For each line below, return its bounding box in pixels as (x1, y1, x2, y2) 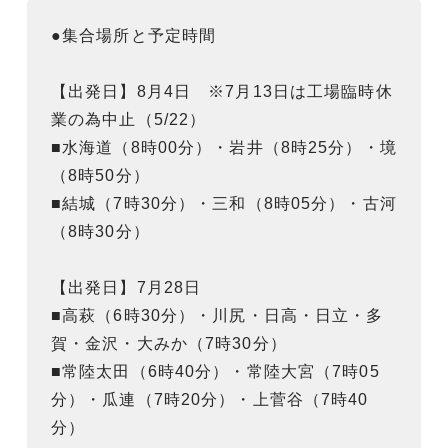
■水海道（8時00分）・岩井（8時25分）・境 (51, 138, 397, 156)
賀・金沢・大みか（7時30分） (51, 334, 287, 352)
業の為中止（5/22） (51, 110, 207, 128)
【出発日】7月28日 (51, 278, 202, 296)
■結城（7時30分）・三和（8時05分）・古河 (51, 194, 397, 212)
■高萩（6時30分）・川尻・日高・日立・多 (51, 306, 384, 324)
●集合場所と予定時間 (51, 26, 217, 44)
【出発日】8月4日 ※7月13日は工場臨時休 (51, 82, 393, 100)
